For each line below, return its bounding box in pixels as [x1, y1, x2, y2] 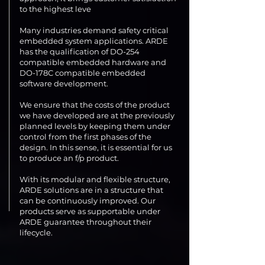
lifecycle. [20, 228, 53, 237]
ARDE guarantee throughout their [20, 217, 151, 227]
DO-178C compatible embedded [20, 68, 146, 77]
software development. [20, 79, 108, 88]
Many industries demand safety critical [20, 25, 169, 35]
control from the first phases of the [20, 132, 151, 141]
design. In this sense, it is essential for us [20, 143, 172, 152]
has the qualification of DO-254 [20, 47, 140, 56]
